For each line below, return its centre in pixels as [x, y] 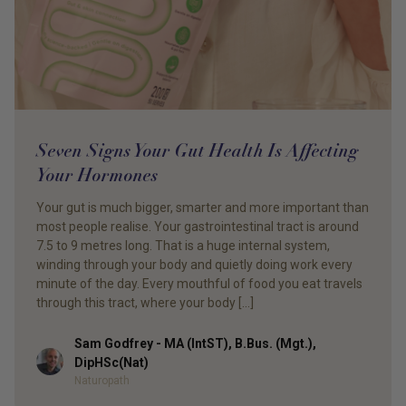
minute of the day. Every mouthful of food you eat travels [199, 283]
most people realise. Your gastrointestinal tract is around [198, 226]
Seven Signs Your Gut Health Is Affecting [198, 150]
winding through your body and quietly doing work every [194, 264]
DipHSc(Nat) [111, 362]
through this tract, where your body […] [145, 302]
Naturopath [102, 380]
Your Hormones [97, 174]
